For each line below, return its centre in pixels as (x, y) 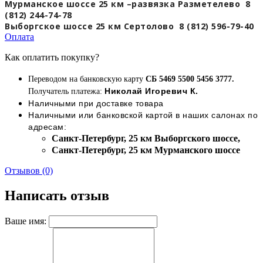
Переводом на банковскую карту (86, 79)
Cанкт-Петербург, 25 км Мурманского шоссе (146, 150)
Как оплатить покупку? (53, 58)
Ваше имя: (26, 221)
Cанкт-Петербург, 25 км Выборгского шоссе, (146, 139)
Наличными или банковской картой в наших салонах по (143, 115)
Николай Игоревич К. (151, 91)
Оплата (19, 37)
